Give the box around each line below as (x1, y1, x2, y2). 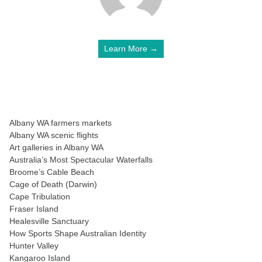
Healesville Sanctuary (9, 216, 89, 226)
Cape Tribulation (9, 192, 70, 201)
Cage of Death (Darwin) (9, 180, 97, 189)
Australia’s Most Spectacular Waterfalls (9, 155, 153, 164)
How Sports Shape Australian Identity (9, 229, 146, 238)
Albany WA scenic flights (9, 130, 98, 140)
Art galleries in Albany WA (9, 143, 104, 152)
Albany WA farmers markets (9, 118, 112, 127)
